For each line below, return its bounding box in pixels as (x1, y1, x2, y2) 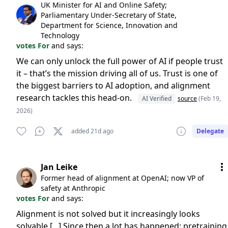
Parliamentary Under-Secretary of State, (41, 10, 177, 20)
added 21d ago (71, 127, 113, 135)
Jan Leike (41, 161, 77, 173)
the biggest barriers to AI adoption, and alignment (16, 80, 210, 91)
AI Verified (142, 94, 172, 103)
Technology (41, 31, 79, 40)
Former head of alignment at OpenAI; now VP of (41, 173, 204, 183)
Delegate (196, 127, 224, 135)
